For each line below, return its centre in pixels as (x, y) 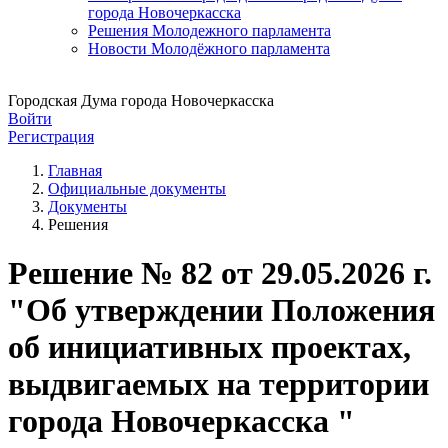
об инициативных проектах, (209, 346)
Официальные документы (137, 188)
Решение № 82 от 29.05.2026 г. (220, 272)
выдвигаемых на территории (218, 383)
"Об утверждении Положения (221, 309)
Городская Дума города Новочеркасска (141, 100)
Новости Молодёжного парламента (209, 48)
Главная (75, 170)
